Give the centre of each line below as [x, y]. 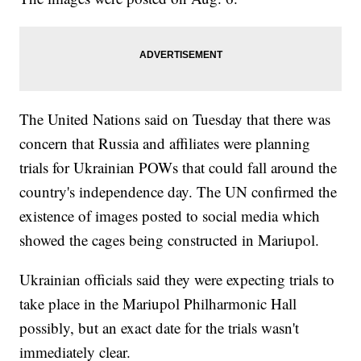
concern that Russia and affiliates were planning [165, 143]
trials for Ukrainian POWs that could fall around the [178, 167]
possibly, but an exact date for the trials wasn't [160, 327]
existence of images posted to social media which [170, 215]
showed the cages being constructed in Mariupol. [170, 239]
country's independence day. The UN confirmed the [178, 191]
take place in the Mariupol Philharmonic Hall [158, 303]
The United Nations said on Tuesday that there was [175, 118]
